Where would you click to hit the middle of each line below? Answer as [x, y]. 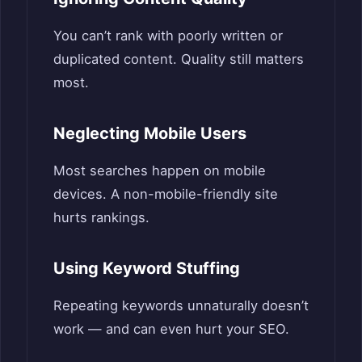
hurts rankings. [101, 217]
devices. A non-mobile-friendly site [166, 194]
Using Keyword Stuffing [147, 268]
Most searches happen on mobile [160, 170]
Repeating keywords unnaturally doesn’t [181, 305]
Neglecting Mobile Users [150, 133]
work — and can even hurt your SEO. [171, 328]
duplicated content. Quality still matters [179, 59]
